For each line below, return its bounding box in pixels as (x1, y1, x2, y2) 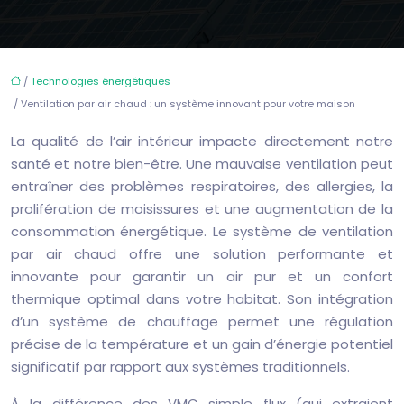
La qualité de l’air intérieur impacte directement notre (11, 132, 393, 151)
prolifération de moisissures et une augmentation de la (11, 199, 393, 218)
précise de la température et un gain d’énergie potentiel (11, 335, 393, 353)
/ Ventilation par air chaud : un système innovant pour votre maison (11, 96, 355, 111)
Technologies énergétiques (31, 74, 170, 88)
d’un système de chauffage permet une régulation (11, 312, 393, 331)
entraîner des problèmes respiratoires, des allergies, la (11, 177, 393, 196)
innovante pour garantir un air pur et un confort (11, 267, 393, 286)
